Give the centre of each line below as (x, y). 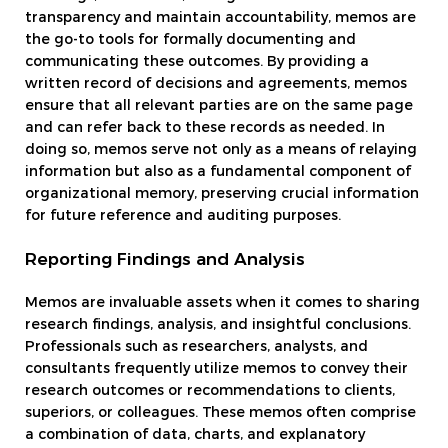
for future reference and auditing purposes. (183, 215)
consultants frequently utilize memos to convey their (216, 369)
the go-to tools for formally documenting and (190, 39)
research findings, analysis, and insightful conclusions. (218, 325)
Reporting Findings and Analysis (165, 260)
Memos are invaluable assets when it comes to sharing (222, 303)
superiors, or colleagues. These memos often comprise (220, 413)
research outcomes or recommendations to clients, (210, 391)
